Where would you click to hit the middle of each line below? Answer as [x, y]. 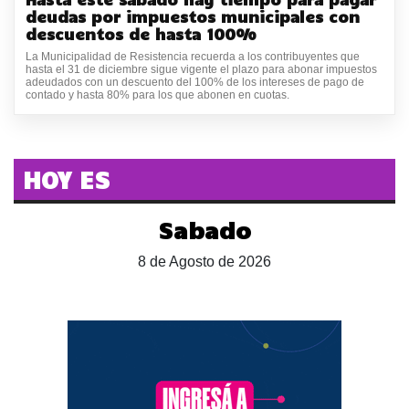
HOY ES [67, 179]
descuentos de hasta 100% [141, 34]
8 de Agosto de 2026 [204, 262]
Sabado [204, 230]
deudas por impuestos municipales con [193, 17]
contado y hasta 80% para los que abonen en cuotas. [157, 95]
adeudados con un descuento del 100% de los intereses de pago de [195, 83]
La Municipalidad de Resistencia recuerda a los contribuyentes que [193, 57]
